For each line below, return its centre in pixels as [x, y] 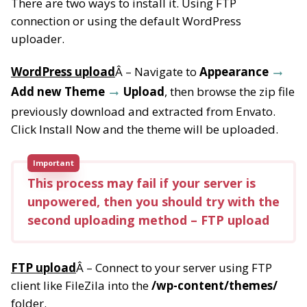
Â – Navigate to [157, 72]
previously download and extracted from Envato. [143, 112]
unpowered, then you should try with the [153, 202]
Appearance [235, 72]
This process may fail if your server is [142, 183]
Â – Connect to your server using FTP [174, 267]
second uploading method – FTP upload [148, 220]
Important [53, 163]
